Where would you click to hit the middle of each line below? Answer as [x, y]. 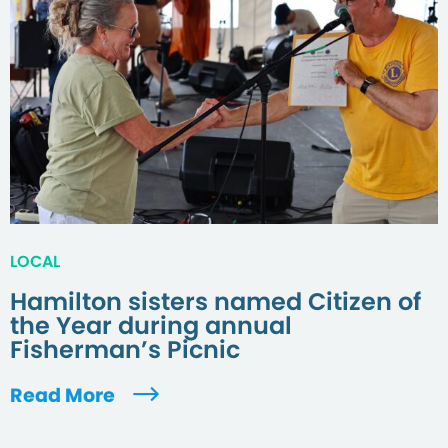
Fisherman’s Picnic [125, 349]
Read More [64, 395]
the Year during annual [151, 325]
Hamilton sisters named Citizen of [215, 301]
